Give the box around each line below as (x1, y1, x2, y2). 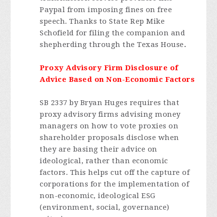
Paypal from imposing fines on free (40, 5, 172, 14)
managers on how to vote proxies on (40, 122, 179, 130)
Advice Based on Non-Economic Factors (40, 75, 195, 84)
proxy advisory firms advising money (40, 110, 181, 119)
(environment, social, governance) (40, 203, 170, 212)
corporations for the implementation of (40, 180, 189, 188)
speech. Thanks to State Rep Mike (40, 17, 165, 26)
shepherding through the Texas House (40, 40, 184, 49)
